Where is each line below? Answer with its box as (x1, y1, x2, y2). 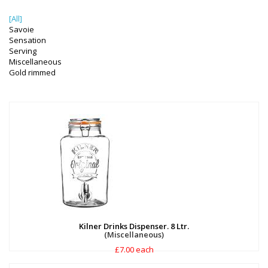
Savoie (9, 24, 34, 35)
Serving (9, 45, 36, 56)
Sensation (9, 35, 46, 45)
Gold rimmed (9, 67, 56, 78)
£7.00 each (114, 244, 154, 255)
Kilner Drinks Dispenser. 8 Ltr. (79, 221, 189, 232)
